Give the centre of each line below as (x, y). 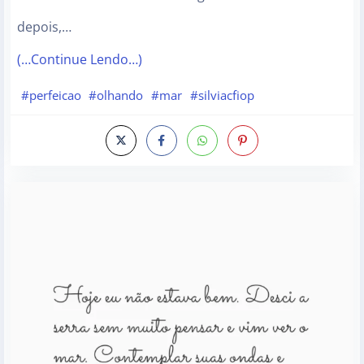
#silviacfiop (222, 95)
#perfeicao (51, 95)
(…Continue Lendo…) (80, 60)
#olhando (116, 95)
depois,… (44, 27)
